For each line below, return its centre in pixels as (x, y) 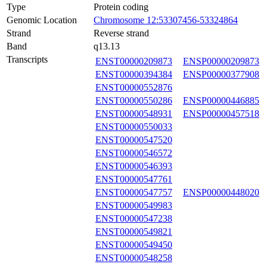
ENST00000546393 (134, 166)
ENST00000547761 (134, 179)
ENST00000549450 (134, 245)
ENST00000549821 (134, 232)
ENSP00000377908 (221, 74)
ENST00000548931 (134, 114)
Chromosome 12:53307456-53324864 (166, 20)
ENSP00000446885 (221, 100)
